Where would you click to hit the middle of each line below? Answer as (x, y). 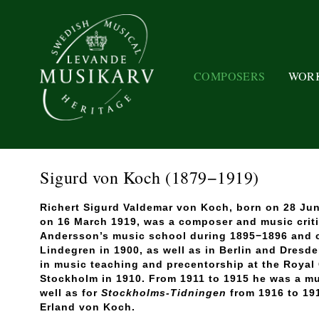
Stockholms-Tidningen (162, 293)
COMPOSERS (230, 75)
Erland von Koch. (88, 307)
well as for (69, 293)
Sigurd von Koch (103, 177)
